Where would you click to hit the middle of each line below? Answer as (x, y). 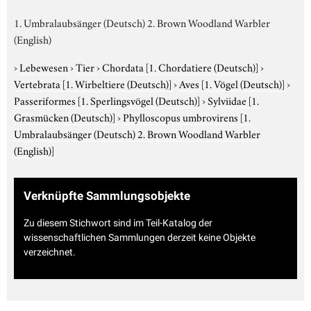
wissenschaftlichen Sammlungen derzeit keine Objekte (140, 238)
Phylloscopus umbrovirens (182, 116)
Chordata (124, 66)
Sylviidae (228, 100)
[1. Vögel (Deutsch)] (243, 83)
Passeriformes (46, 100)
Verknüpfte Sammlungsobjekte (107, 195)
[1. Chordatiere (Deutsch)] (202, 66)
